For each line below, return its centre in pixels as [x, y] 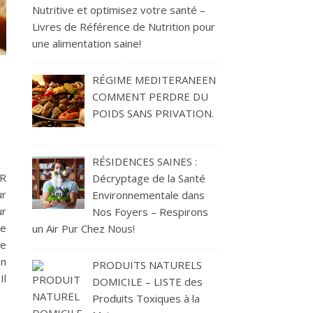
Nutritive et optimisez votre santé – [119, 10]
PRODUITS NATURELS [147, 265]
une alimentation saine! [87, 44]
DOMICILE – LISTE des [148, 282]
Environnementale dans [149, 195]
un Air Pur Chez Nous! [83, 228]
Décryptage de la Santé [149, 178]
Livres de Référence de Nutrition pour [124, 27]
